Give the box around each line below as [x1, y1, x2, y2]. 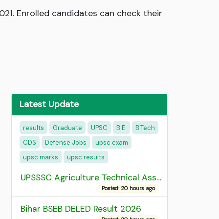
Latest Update [20, 98, 79, 110]
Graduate [53, 123, 82, 132]
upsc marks [23, 153, 58, 161]
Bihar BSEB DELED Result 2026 [21, 203, 141, 215]
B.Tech [135, 123, 155, 132]
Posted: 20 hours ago [102, 185, 155, 192]
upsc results [67, 153, 105, 161]
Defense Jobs [45, 138, 87, 147]
